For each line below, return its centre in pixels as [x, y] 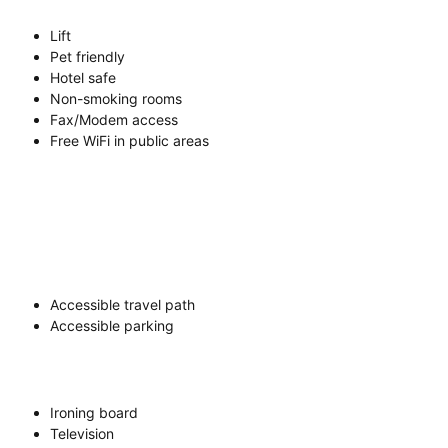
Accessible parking [112, 325]
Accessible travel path [122, 304]
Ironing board [94, 412]
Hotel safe [83, 77]
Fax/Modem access [114, 119]
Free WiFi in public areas [129, 140]
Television [82, 433]
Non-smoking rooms [116, 98]
